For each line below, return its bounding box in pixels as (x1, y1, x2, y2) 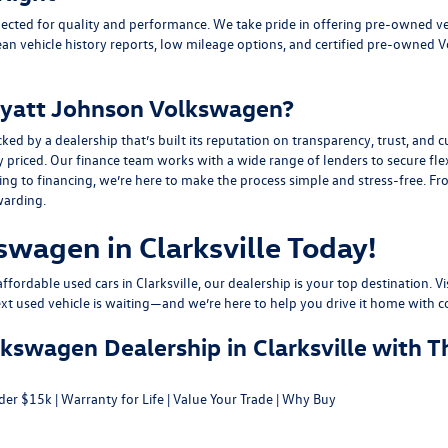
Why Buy (282, 389, 336, 408)
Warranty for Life (61, 389, 164, 408)
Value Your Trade (173, 389, 273, 408)
